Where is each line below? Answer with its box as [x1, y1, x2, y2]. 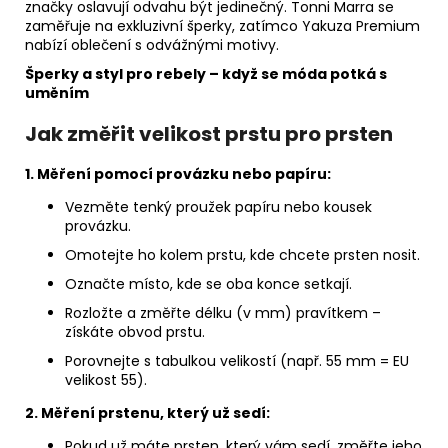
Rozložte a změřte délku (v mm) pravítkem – [65, 303, 381, 324]
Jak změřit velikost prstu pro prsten [25, 120, 393, 149]
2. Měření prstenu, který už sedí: [25, 403, 270, 424]
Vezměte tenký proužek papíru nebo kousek [65, 197, 372, 218]
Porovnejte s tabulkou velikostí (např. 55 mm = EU [65, 351, 409, 372]
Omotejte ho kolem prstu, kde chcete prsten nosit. [65, 245, 420, 266]
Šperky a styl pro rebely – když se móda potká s [25, 64, 387, 85]
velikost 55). [65, 370, 147, 391]
